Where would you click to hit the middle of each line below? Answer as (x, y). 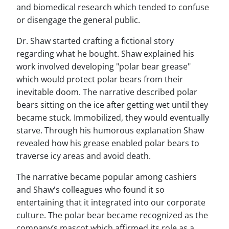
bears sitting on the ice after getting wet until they (112, 105)
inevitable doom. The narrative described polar (107, 92)
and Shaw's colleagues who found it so (90, 190)
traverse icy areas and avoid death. (84, 156)
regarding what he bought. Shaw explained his (105, 54)
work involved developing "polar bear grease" (104, 66)
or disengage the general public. (78, 20)
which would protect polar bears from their (100, 79)
